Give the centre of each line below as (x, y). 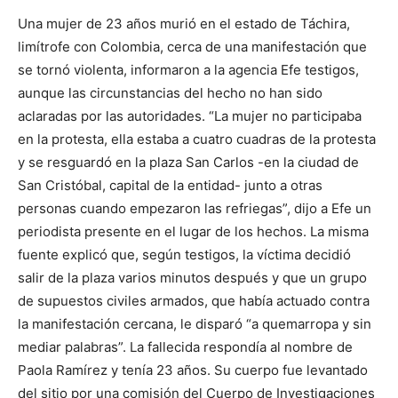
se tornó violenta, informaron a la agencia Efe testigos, (188, 70)
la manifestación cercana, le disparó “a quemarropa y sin (195, 324)
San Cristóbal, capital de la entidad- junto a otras (170, 185)
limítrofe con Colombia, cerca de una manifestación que (192, 47)
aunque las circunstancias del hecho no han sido (170, 93)
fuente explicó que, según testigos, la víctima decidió (184, 255)
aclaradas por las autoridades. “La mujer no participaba (190, 116)
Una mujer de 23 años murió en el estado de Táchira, (184, 24)
